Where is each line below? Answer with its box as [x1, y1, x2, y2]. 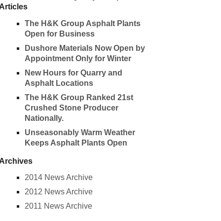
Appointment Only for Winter [24, 54, 131, 63]
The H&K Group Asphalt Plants [24, 19, 141, 28]
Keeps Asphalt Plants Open [24, 138, 127, 147]
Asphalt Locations [24, 78, 93, 87]
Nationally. [24, 113, 64, 122]
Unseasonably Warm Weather [24, 128, 135, 137]
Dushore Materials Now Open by [24, 43, 145, 52]
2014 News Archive [24, 173, 93, 182]
